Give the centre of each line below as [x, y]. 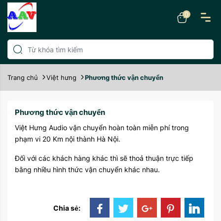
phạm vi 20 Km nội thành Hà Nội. [68, 139]
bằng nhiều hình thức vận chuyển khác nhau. [87, 169]
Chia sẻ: [67, 208]
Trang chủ [23, 77]
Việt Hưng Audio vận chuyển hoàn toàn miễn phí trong [102, 128]
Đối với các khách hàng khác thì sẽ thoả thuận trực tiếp [104, 158]
